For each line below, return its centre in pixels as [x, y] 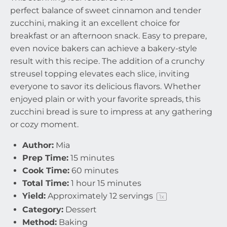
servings [136, 196]
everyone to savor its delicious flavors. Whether [105, 86]
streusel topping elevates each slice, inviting [100, 74]
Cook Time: [46, 171]
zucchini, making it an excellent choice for [95, 23]
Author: [38, 145]
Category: [43, 210]
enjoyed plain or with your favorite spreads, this [105, 99]
